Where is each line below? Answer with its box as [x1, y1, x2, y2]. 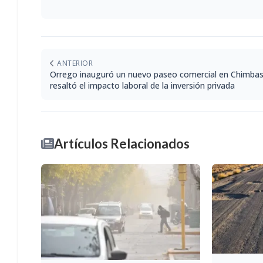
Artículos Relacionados [54, 135, 190, 151]
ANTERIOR [55, 58, 93, 68]
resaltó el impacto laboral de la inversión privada [50, 79, 235, 91]
